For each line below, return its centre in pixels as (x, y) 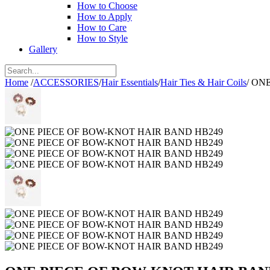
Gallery (43, 49)
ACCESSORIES (66, 82)
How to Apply (105, 17)
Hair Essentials (130, 82)
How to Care (102, 27)
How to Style (102, 38)
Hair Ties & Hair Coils (203, 82)
